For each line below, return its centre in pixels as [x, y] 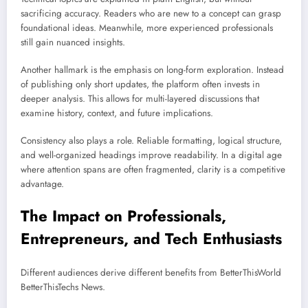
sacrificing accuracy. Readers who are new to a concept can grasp [151, 13]
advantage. [42, 184]
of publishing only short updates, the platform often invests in [140, 85]
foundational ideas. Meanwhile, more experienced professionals [147, 27]
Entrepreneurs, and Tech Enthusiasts [151, 238]
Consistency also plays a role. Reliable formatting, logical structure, [151, 141]
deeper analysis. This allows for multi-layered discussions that [140, 99]
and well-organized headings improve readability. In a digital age [151, 155]
